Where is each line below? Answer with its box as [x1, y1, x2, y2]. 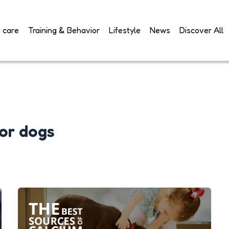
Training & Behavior [28, 25, 100, 36]
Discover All [179, 25, 223, 36]
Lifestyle [109, 25, 141, 36]
